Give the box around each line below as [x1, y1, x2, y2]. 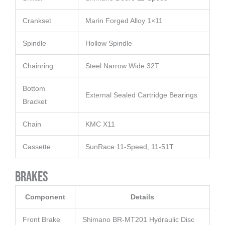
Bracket [23, 97, 47, 106]
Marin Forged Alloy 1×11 [85, 17, 163, 25]
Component [25, 193, 65, 201]
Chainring [23, 62, 53, 70]
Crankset [23, 17, 51, 25]
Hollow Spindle [85, 39, 132, 48]
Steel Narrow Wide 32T [85, 62, 159, 70]
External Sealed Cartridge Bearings [85, 91, 197, 99]
